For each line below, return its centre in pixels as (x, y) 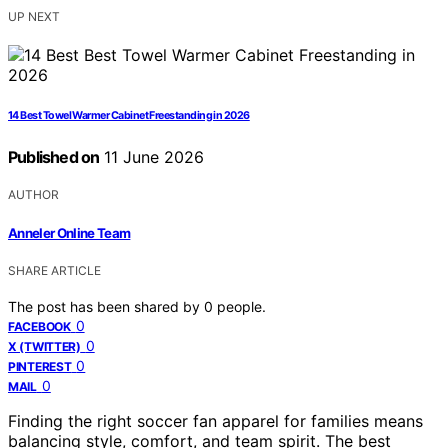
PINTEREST (40, 366)
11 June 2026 (152, 157)
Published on (54, 157)
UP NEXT (34, 17)
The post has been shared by (106, 306)
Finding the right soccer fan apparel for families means (215, 420)
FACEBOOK (39, 326)
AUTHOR (33, 195)
